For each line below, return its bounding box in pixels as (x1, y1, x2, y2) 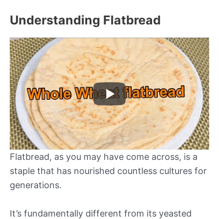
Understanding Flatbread (10, 12, 161, 27)
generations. (10, 180, 62, 191)
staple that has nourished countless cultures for (10, 166, 207, 176)
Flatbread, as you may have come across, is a (10, 152, 197, 162)
